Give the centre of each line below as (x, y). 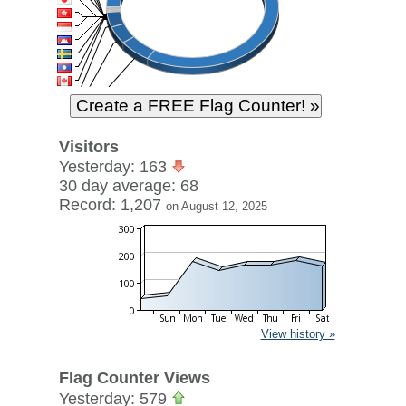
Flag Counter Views (134, 378)
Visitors (88, 147)
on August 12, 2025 (216, 206)
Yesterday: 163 (115, 167)
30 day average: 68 (128, 186)
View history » (298, 334)
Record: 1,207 (112, 205)
